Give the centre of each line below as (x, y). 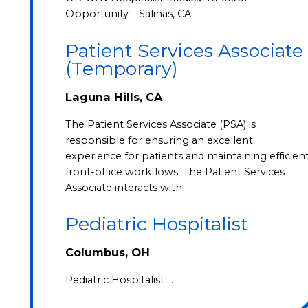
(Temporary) (121, 69)
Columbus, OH (107, 253)
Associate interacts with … (128, 187)
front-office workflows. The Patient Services (175, 172)
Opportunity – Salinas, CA (128, 14)
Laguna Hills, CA (113, 97)
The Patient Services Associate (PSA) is (160, 124)
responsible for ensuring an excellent (159, 140)
